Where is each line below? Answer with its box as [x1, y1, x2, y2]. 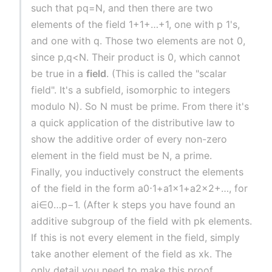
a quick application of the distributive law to [31, 117, 236, 129]
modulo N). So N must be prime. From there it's [31, 100, 250, 113]
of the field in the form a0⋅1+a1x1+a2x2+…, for [31, 182, 248, 195]
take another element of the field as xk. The [31, 248, 233, 260]
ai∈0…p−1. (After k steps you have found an [31, 199, 236, 211]
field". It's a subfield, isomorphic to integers [31, 84, 231, 97]
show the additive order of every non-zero [31, 133, 228, 146]
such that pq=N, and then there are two [31, 2, 214, 15]
